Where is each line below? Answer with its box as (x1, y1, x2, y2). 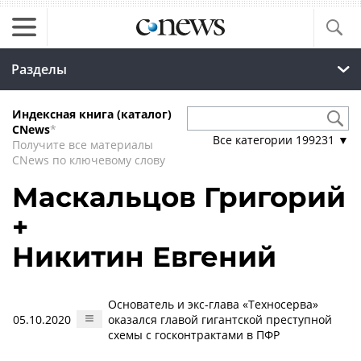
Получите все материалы (12, 137, 153, 152)
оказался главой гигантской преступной (108, 312, 332, 327)
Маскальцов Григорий (12, 180, 346, 214)
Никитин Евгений (12, 240, 276, 274)
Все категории (213, 132, 296, 147)
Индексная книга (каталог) (12, 106, 172, 122)
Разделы (11, 60, 67, 78)
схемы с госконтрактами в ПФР (108, 327, 280, 342)
